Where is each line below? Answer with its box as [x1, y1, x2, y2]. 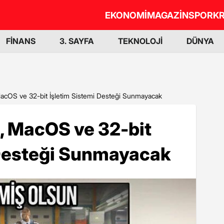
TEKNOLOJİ [118, 36, 162, 46]
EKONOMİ [105, 9, 147, 20]
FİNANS [6, 36, 35, 46]
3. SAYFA [59, 36, 94, 46]
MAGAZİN [147, 9, 188, 20]
